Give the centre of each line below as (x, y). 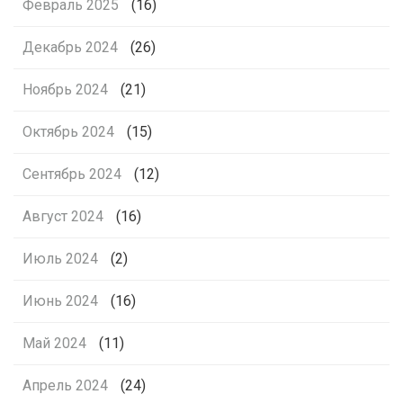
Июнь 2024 (60, 301)
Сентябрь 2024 (72, 175)
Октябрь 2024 (68, 132)
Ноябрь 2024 (65, 90)
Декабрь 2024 (70, 48)
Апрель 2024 (65, 386)
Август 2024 (63, 217)
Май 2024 (54, 344)
